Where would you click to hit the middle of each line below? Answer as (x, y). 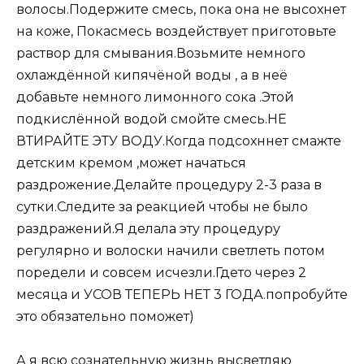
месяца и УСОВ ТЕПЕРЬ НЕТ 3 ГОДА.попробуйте (182, 295)
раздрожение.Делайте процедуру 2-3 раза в (169, 185)
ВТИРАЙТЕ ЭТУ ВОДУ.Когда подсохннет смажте (179, 141)
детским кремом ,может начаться (131, 163)
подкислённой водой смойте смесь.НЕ (152, 119)
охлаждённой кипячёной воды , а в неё (152, 76)
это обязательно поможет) (105, 317)
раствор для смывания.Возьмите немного (161, 54)
